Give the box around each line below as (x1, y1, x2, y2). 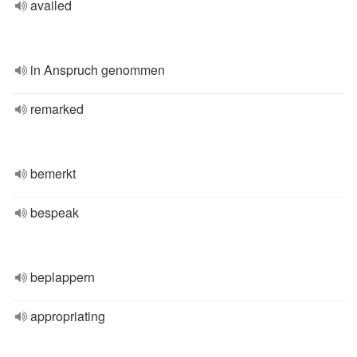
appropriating (30, 307, 105, 325)
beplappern (30, 268, 95, 286)
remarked (30, 100, 84, 118)
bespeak (30, 203, 79, 222)
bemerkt (30, 164, 76, 182)
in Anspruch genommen (30, 61, 165, 79)
